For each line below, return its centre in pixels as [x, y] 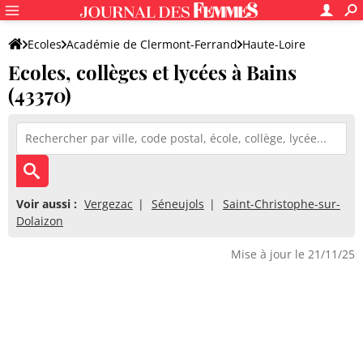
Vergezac [109, 204]
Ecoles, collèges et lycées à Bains [152, 72]
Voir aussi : [47, 204]
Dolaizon [40, 221]
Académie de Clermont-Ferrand [152, 44]
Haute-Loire [274, 44]
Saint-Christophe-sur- [282, 204]
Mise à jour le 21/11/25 [293, 254]
